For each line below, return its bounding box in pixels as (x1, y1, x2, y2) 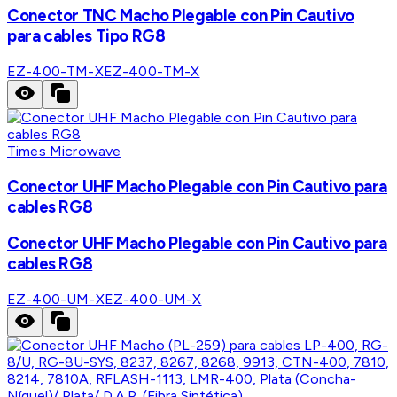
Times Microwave (7, 142, 121, 160)
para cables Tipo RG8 (7, 26, 166, 47)
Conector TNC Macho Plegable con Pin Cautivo (7, 5, 354, 27)
